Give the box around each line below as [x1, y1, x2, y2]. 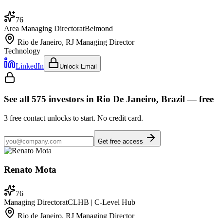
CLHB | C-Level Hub [68, 198, 135, 206]
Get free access [98, 138, 145, 145]
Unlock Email [59, 62, 97, 70]
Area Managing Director [4, 24, 79, 33]
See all [4, 94, 32, 105]
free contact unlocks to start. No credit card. [8, 114, 143, 123]
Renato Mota [4, 164, 56, 175]
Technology [4, 46, 40, 55]
